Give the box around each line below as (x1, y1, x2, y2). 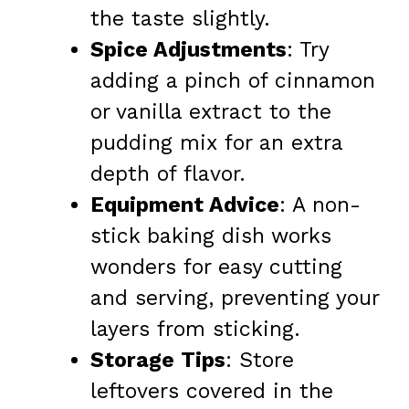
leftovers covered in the (90, 379, 333, 404)
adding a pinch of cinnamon (90, 68, 375, 94)
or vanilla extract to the (90, 100, 331, 125)
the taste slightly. (90, 6, 270, 32)
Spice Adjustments (90, 37, 287, 63)
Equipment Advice (90, 193, 279, 218)
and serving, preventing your (90, 286, 379, 311)
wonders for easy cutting (90, 255, 342, 280)
